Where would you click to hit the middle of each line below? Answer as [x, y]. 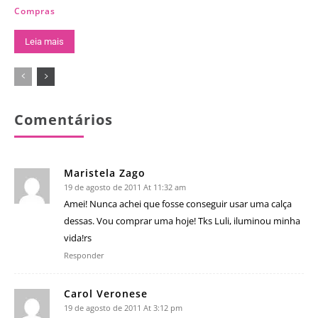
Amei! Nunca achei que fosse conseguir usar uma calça [178, 204]
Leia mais [44, 42]
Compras [35, 11]
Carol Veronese [106, 294]
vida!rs [78, 238]
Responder [84, 256]
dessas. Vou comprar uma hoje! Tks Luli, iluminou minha [182, 221]
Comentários [64, 120]
